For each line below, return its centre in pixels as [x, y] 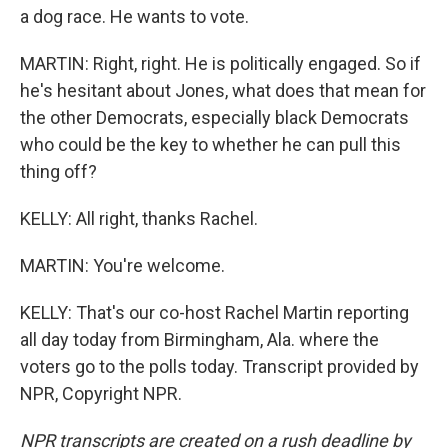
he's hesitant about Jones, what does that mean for [223, 90]
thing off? [58, 171]
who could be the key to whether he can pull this [210, 144]
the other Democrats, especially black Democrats [214, 117]
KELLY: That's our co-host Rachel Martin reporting [214, 312]
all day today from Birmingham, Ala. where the [199, 339]
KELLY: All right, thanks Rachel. [139, 218]
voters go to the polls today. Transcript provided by [219, 366]
